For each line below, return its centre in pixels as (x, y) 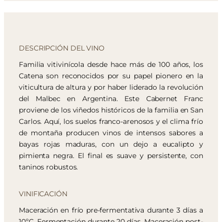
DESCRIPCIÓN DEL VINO (62, 48)
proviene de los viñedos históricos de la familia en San (111, 110)
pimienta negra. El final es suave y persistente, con (111, 156)
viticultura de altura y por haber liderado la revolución (111, 87)
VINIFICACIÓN (43, 194)
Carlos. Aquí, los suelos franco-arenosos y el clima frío (111, 122)
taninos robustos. (49, 167)
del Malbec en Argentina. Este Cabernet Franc (111, 99)
